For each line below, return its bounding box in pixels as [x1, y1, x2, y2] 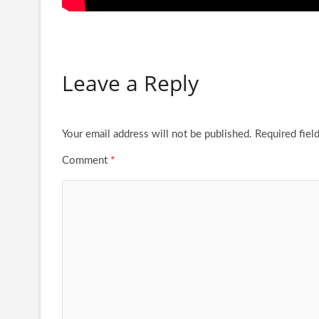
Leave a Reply [62, 68, 199, 98]
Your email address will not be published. [62, 128, 252, 140]
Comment [62, 155, 110, 166]
